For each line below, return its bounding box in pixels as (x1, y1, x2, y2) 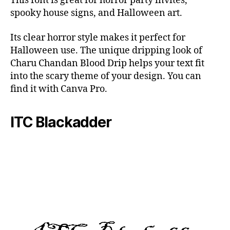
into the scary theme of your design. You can (10, 70, 201, 82)
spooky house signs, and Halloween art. (10, 7, 182, 20)
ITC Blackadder (10, 113, 111, 131)
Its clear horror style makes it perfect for (10, 31, 185, 44)
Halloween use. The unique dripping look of (10, 44, 202, 56)
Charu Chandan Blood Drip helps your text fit (10, 57, 204, 69)
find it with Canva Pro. (10, 83, 107, 95)
